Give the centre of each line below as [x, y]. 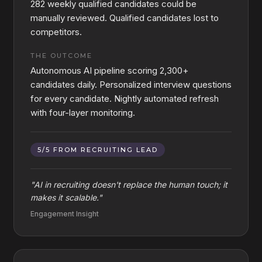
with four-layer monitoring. [83, 113]
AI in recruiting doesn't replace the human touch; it [131, 185]
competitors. [56, 32]
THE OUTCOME [61, 56]
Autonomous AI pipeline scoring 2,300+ [109, 70]
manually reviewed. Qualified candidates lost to [125, 18]
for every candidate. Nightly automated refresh [125, 99]
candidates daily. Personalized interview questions [131, 85]
